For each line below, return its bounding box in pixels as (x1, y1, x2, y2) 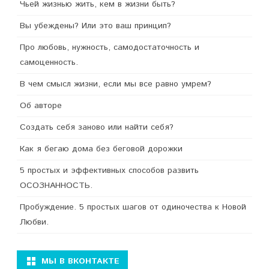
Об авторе (20, 100, 62, 112)
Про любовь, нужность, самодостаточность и (20, 41, 199, 53)
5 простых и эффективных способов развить (20, 165, 199, 177)
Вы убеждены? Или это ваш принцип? (20, 20, 171, 32)
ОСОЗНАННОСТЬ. (20, 180, 92, 192)
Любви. (20, 216, 49, 228)
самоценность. (20, 56, 78, 68)
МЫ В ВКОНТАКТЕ (41, 255, 119, 267)
